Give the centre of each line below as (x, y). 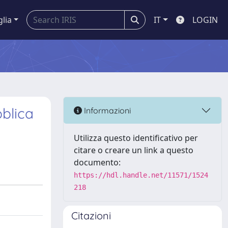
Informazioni (106, 110)
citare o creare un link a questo (134, 150)
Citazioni (91, 216)
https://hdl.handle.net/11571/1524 (141, 175)
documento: (97, 162)
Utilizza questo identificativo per (136, 138)
